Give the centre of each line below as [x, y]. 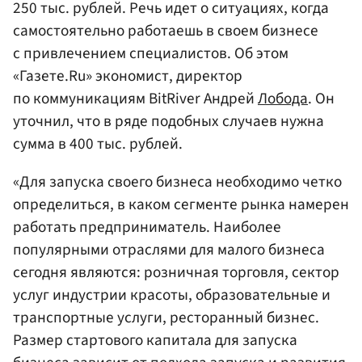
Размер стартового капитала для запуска [155, 341]
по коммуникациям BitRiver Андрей [135, 99]
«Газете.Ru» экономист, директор [128, 76]
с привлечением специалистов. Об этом [151, 54]
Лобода [283, 99]
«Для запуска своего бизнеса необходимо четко [177, 182]
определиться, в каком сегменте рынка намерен [181, 205]
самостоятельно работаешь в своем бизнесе [166, 31]
